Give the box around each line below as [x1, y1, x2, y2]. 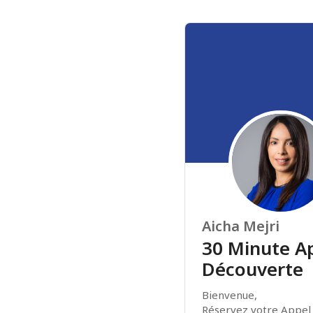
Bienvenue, [202, 288, 260, 302]
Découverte [202, 256, 303, 282]
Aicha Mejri [202, 217, 279, 235]
